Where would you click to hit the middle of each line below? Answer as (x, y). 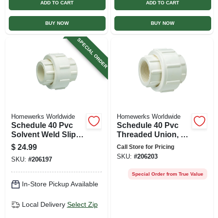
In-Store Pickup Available (60, 184)
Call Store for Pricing (145, 147)
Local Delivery (43, 204)
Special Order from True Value (167, 174)
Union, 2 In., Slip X (44, 144)
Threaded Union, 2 (151, 134)
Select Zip (82, 204)
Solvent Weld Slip (43, 134)
